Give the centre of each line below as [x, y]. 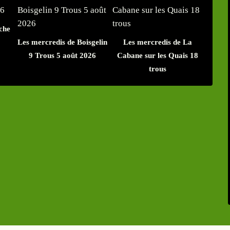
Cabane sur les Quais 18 [157, 56]
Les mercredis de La [157, 42]
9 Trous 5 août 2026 [62, 56]
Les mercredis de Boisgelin [62, 42]
